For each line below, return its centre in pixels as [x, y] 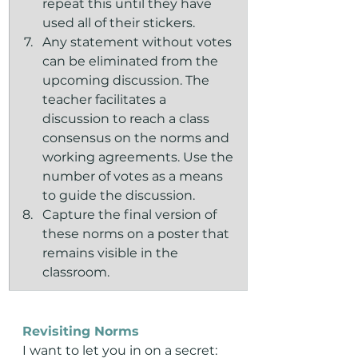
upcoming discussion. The [127, 80]
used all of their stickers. [119, 23]
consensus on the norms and [137, 138]
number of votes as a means [134, 176]
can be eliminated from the [132, 61]
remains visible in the [112, 253]
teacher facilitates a [106, 99]
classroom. [76, 272]
